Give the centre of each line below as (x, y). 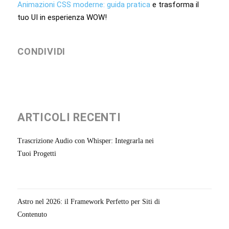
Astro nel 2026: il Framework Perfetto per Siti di (89, 201)
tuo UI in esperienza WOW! (62, 17)
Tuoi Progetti (37, 153)
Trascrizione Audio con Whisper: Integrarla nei (86, 141)
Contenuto (32, 214)
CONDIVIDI (42, 51)
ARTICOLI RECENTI (69, 117)
